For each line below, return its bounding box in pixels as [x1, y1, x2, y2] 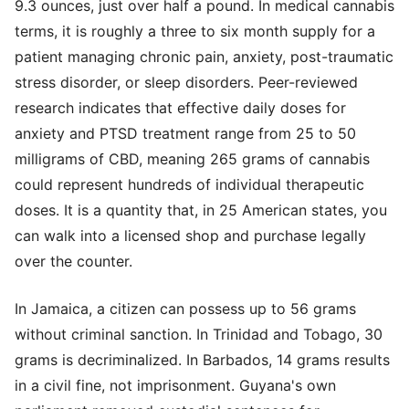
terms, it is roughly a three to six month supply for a [15, 21, 375, 40]
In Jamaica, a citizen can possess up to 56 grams [15, 299, 356, 318]
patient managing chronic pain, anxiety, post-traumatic [15, 47, 393, 66]
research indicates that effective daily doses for [15, 98, 346, 117]
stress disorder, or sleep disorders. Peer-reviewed [15, 72, 358, 91]
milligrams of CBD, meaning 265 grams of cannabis [15, 149, 370, 168]
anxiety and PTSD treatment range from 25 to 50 [15, 123, 356, 142]
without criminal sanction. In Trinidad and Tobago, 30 [15, 324, 383, 343]
